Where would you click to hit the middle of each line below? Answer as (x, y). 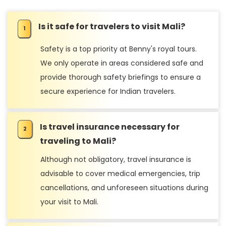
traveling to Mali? (78, 141)
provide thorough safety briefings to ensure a (121, 77)
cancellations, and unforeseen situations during (124, 187)
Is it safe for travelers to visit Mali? (112, 26)
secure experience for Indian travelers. (108, 91)
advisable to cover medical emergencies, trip (120, 173)
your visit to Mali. (69, 202)
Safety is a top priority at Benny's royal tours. (119, 49)
